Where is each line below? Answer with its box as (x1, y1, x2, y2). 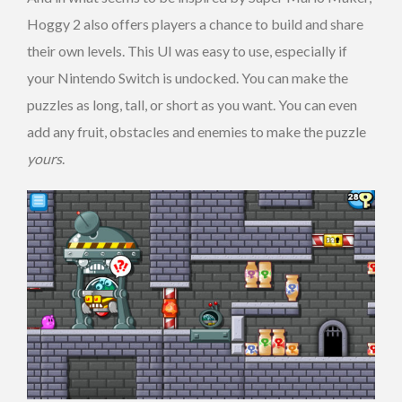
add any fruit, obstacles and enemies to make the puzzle (27, 123, 366, 141)
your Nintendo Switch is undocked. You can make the (27, 69, 348, 87)
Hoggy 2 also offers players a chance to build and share (27, 15, 363, 33)
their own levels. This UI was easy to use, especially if (27, 42, 347, 60)
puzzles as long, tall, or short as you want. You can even (27, 96, 357, 114)
